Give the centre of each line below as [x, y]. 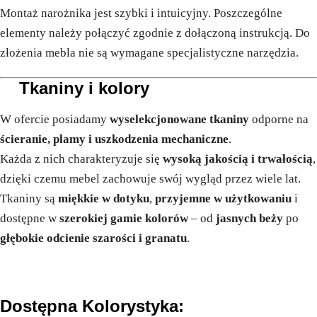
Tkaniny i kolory [84, 88]
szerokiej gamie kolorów [124, 218]
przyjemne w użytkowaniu [223, 198]
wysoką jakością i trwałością [238, 158]
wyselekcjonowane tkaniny [179, 119]
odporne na [279, 119]
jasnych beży [249, 218]
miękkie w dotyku [104, 198]
